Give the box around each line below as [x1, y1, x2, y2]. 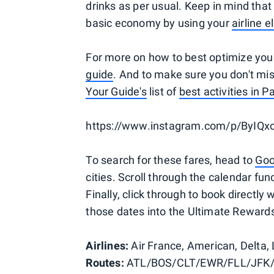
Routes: [86, 256, 127, 269]
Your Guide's [86, 85, 147, 98]
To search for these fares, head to [86, 154, 256, 166]
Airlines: [86, 239, 129, 252]
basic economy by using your [86, 17, 232, 29]
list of [146, 85, 179, 98]
